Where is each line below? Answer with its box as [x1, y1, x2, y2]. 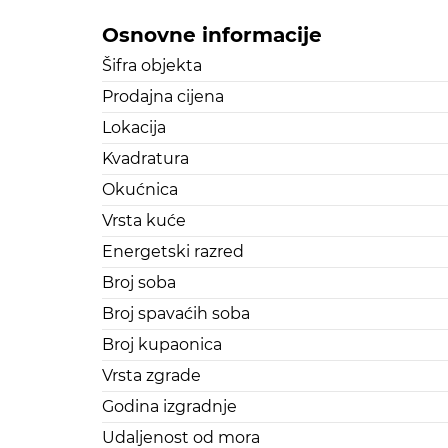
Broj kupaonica [102, 335, 222, 355]
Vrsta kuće [102, 211, 186, 231]
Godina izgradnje [102, 397, 237, 417]
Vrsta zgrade [102, 366, 201, 386]
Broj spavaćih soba [102, 304, 250, 324]
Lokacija [102, 118, 166, 138]
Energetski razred [102, 242, 244, 262]
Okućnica [102, 180, 178, 200]
